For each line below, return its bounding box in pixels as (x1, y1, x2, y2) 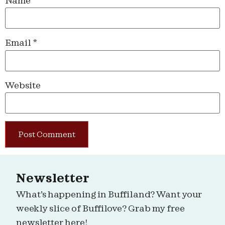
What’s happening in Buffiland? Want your (16, 190, 202, 199)
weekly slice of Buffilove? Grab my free (16, 204, 185, 213)
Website (5, 81, 41, 90)
